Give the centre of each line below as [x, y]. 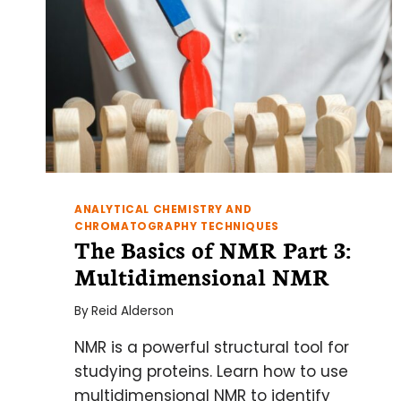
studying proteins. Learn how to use [211, 371]
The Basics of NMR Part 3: [213, 249]
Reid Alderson [133, 311]
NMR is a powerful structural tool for [212, 347]
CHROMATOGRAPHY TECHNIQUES [177, 227]
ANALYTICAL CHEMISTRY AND [163, 210]
